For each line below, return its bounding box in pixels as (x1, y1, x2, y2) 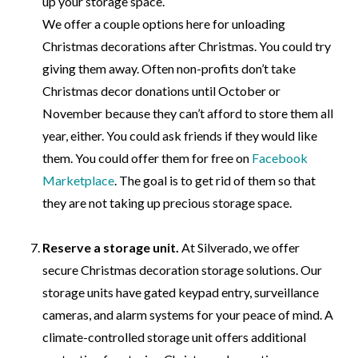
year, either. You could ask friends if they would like (42, 127, 318, 143)
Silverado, (197, 239, 252, 255)
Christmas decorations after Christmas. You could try (42, 38, 332, 54)
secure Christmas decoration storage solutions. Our (42, 261, 323, 277)
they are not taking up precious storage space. (42, 194, 292, 210)
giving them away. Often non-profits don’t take (42, 60, 296, 76)
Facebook (252, 149, 308, 165)
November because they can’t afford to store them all (42, 105, 334, 121)
